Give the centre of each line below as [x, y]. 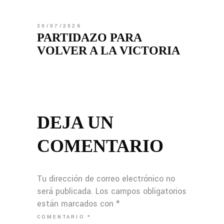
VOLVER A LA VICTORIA [108, 50]
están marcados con [76, 203]
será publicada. [65, 191]
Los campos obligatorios [141, 191]
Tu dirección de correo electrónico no [106, 178]
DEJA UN [75, 122]
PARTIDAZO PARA [89, 37]
